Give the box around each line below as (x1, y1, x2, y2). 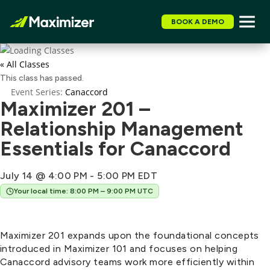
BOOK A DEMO (171, 17, 224, 26)
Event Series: (11, 86, 65, 98)
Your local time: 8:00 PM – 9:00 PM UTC (14, 187, 153, 195)
